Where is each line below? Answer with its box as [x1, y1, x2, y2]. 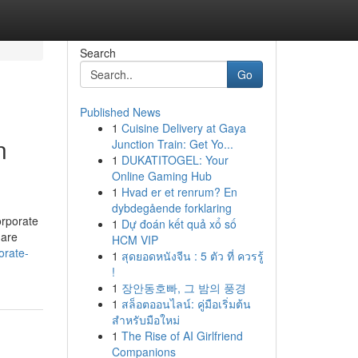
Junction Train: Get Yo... [111, 136, 233, 152]
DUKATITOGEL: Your [121, 152, 229, 168]
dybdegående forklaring [111, 200, 232, 216]
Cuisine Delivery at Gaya [121, 120, 246, 136]
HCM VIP [111, 232, 158, 248]
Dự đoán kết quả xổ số [121, 216, 237, 232]
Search [79, 45, 116, 61]
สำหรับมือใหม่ [111, 312, 180, 328]
